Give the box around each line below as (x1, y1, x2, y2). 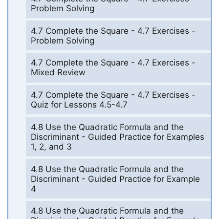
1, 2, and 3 (30, 141, 72, 152)
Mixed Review (30, 67, 86, 78)
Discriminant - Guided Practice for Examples (30, 131, 204, 142)
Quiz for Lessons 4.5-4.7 (30, 100, 128, 110)
